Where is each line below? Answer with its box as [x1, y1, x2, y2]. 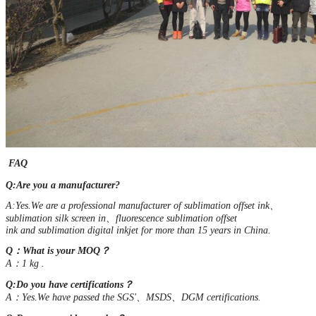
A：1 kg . [6, 257, 44, 269]
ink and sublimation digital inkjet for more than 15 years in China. [6, 224, 271, 236]
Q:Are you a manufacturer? [6, 179, 120, 190]
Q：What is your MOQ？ [6, 245, 110, 256]
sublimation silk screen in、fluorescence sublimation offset [6, 212, 237, 224]
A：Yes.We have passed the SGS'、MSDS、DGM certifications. [6, 291, 261, 303]
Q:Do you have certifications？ [6, 279, 133, 290]
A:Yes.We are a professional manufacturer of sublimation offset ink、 [6, 200, 279, 211]
